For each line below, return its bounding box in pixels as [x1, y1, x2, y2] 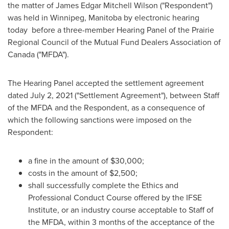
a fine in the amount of [28, 155, 110, 167]
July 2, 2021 [30, 89, 73, 101]
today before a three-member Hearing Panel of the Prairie [8, 24, 214, 36]
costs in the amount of [28, 167, 109, 179]
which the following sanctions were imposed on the [8, 114, 192, 126]
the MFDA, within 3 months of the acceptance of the [28, 216, 215, 228]
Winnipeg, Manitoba [50, 12, 122, 24]
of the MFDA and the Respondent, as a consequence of [8, 102, 205, 113]
